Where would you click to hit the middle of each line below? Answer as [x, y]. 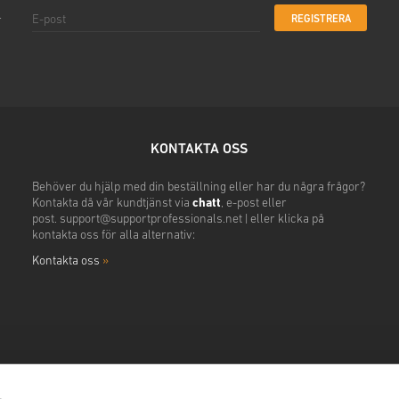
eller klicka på [287, 220]
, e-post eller [253, 204]
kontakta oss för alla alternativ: [113, 236]
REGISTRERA [321, 19]
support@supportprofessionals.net [151, 220]
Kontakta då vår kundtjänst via [112, 204]
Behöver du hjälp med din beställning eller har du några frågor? [198, 188]
